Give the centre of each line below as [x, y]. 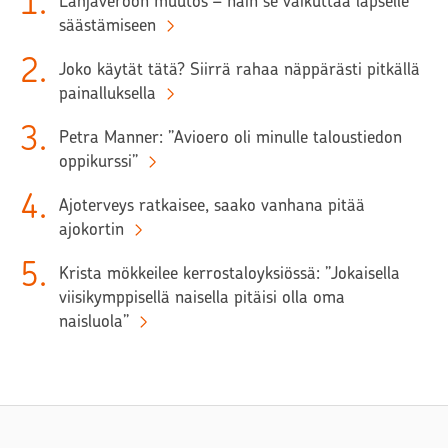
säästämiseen [107, 25]
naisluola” [94, 321]
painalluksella [107, 93]
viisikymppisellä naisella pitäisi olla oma [202, 297]
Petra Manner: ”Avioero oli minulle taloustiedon [230, 137]
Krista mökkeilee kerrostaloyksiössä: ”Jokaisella [229, 273]
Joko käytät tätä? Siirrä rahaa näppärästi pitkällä [239, 69]
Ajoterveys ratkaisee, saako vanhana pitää [212, 205]
